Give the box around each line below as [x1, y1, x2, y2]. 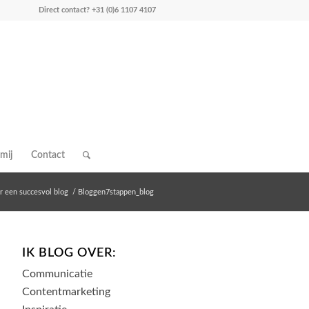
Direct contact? [39, 6, 92, 14]
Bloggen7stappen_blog [78, 188, 154, 196]
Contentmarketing [22, 286, 110, 297]
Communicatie [22, 268, 92, 279]
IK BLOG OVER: [22, 247, 117, 259]
